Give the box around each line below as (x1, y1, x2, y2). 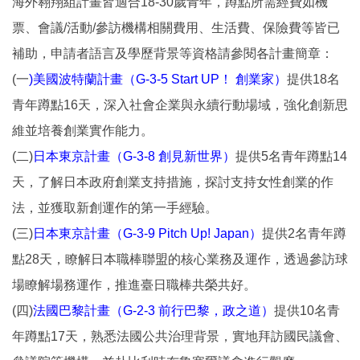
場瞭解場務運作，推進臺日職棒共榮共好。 (12, 277, 256, 292)
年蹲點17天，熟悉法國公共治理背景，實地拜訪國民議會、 (12, 329, 348, 343)
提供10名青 (274, 303, 340, 317)
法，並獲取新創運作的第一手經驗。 (12, 200, 218, 215)
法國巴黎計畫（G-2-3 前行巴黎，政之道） (33, 303, 274, 317)
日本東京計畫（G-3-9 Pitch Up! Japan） (33, 226, 262, 240)
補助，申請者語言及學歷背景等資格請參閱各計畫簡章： (12, 46, 333, 60)
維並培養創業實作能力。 (12, 123, 153, 137)
